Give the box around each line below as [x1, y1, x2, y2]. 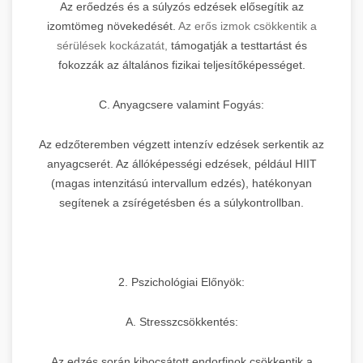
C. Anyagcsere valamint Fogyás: [99, 97, 264, 111]
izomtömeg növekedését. [46, 19, 178, 32]
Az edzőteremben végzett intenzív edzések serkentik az [39, 137, 324, 151]
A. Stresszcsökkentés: [125, 314, 238, 328]
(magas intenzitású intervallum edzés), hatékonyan [51, 176, 312, 190]
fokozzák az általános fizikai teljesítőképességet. [58, 58, 305, 71]
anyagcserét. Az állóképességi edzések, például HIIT [46, 156, 317, 170]
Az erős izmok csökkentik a [177, 19, 317, 32]
